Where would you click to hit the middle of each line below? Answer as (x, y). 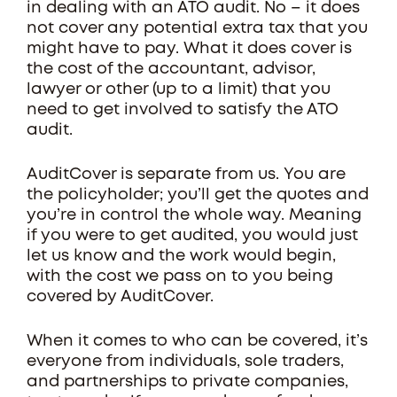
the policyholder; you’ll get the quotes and (198, 195)
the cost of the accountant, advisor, (171, 69)
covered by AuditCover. (125, 297)
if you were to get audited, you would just (192, 236)
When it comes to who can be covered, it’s (197, 341)
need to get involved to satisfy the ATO (183, 110)
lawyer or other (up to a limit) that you (179, 90)
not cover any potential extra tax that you (197, 28)
